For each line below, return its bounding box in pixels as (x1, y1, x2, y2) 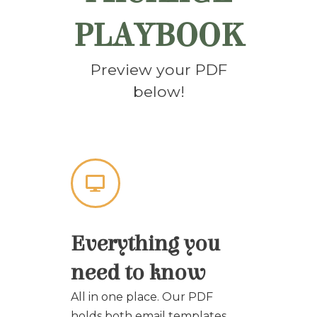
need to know (71, 260, 206, 287)
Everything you (71, 231, 220, 258)
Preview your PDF (90, 60, 227, 79)
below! (132, 82, 185, 101)
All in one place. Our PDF (71, 290, 213, 304)
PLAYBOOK (74, 16, 243, 56)
